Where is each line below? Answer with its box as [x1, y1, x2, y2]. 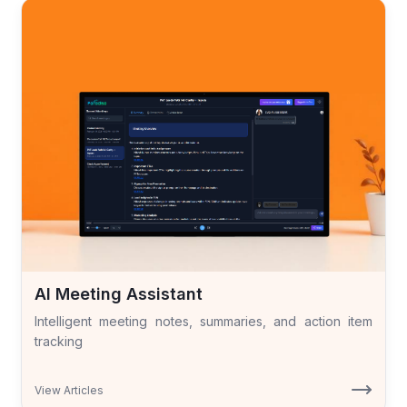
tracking [35, 333, 84, 349]
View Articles [35, 383, 104, 398]
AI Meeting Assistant [35, 283, 203, 303]
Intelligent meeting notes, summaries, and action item [35, 313, 372, 329]
